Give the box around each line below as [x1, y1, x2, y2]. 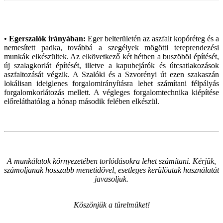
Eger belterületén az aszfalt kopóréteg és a [86, 34, 219, 43]
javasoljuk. [95, 174, 128, 183]
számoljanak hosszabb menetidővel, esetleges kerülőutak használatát [4, 165, 219, 174]
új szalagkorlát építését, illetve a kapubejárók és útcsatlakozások [4, 61, 219, 70]
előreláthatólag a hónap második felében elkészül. [4, 97, 159, 106]
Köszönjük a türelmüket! [73, 200, 150, 209]
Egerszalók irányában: [7, 34, 86, 43]
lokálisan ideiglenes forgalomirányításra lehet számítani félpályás [4, 79, 219, 88]
